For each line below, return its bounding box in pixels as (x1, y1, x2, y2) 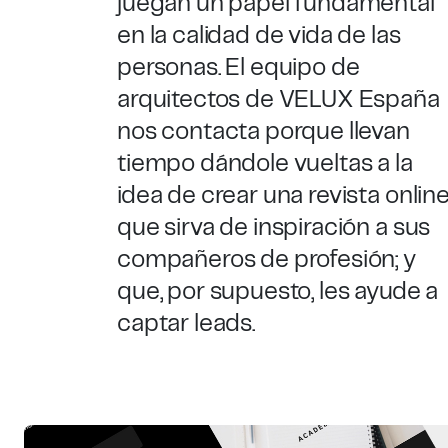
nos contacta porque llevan (117, 120, 410, 144)
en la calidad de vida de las (117, 24, 401, 48)
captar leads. (117, 312, 255, 336)
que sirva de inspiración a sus (117, 216, 431, 240)
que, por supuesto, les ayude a (117, 280, 439, 304)
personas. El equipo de (117, 56, 360, 80)
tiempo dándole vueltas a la (117, 152, 413, 176)
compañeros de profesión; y (117, 248, 416, 272)
